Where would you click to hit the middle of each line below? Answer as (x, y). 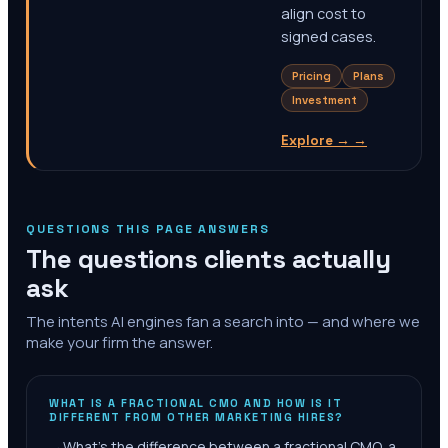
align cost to (323, 13)
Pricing (311, 76)
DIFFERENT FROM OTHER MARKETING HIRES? (196, 417)
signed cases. (328, 36)
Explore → (315, 140)
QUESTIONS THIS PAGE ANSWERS (148, 229)
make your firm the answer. (119, 342)
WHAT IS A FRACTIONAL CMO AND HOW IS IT (196, 403)
